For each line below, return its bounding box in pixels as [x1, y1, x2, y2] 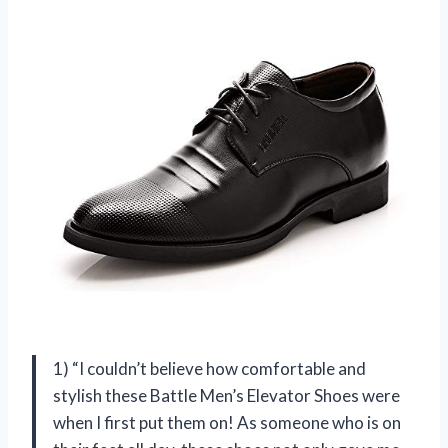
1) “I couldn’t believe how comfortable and [53, 358, 366, 380]
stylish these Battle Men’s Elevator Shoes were [53, 385, 400, 407]
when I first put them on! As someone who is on [53, 412, 401, 434]
